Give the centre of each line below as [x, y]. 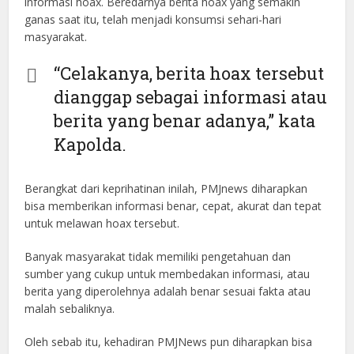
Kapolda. [90, 145]
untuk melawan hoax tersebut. [102, 224]
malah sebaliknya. [70, 309]
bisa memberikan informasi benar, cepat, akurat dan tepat [173, 206]
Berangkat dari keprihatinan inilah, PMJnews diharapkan [166, 189]
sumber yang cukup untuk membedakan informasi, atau [168, 274]
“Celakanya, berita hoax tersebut [189, 73]
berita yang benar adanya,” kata [185, 121]
